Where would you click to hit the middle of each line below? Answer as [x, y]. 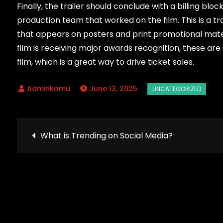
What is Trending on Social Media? [106, 135]
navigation [87, 167]
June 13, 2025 [113, 88]
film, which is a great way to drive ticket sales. [105, 62]
